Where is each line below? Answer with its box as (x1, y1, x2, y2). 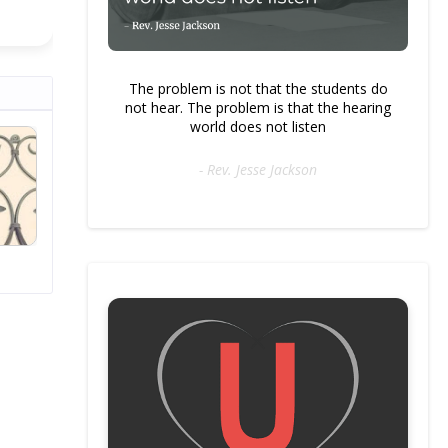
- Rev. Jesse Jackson (199, 160, 317, 179)
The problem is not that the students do (128, 79, 388, 98)
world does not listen (190, 117, 326, 136)
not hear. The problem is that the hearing (125, 98, 391, 117)
